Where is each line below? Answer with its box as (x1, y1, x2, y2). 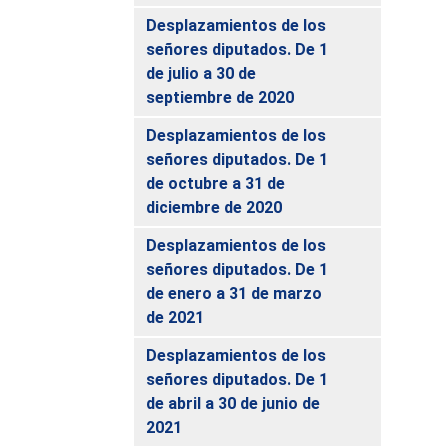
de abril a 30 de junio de (146, 393, 321, 413)
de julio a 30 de (146, 63, 257, 83)
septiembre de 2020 (146, 87, 295, 107)
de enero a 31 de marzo (146, 283, 323, 303)
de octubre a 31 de (146, 173, 286, 193)
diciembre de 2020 (146, 197, 283, 217)
